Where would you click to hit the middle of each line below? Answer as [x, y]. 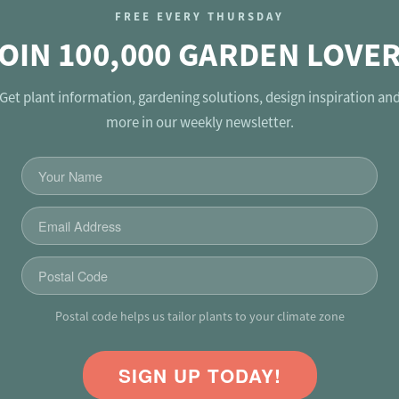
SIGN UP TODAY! [199, 375]
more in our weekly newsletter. [199, 123]
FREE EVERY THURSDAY [199, 17]
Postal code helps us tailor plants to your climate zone [199, 316]
